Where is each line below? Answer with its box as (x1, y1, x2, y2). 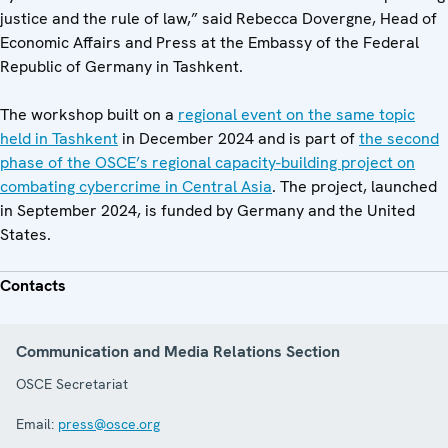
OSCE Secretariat (16, 375, 128, 393)
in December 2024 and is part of (118, 128, 359, 149)
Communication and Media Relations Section (16, 341, 340, 362)
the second (359, 128, 439, 149)
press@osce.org (58, 415, 160, 433)
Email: (16, 415, 54, 433)
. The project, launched (272, 176, 437, 197)
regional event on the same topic (178, 104, 415, 125)
